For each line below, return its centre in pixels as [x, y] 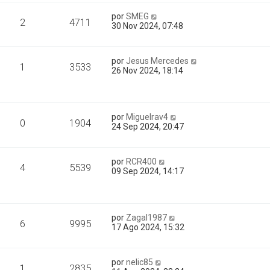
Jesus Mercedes [158, 61]
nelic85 [140, 262]
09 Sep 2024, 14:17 [148, 171]
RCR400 [142, 162]
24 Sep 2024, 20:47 [148, 127]
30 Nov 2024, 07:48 [148, 26]
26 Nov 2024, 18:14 [148, 71]
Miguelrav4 [147, 117]
